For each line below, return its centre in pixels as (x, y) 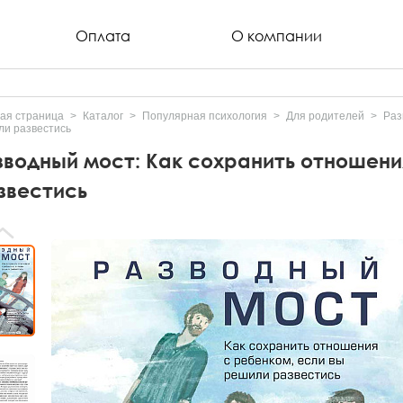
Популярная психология (205, 116)
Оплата (103, 36)
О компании (277, 36)
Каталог (103, 116)
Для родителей (325, 116)
